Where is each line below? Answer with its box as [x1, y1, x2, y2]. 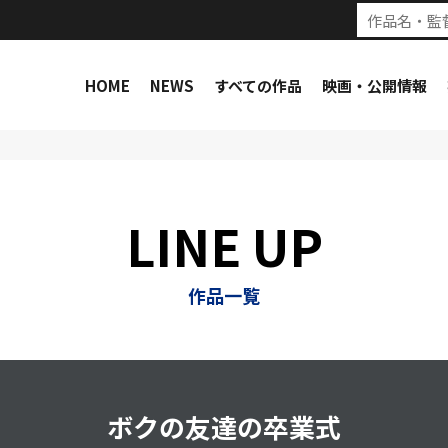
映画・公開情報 [321, 74, 427, 96]
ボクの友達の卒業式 [107, 408, 341, 445]
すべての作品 [213, 74, 302, 96]
